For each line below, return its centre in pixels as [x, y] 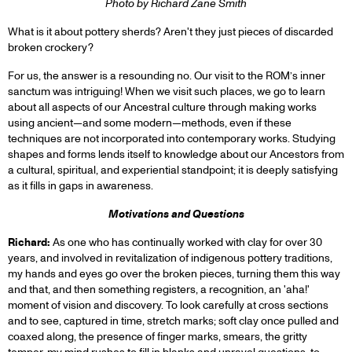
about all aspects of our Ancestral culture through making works [162, 107]
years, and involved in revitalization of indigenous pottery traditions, [170, 258]
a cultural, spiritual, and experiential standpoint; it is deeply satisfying [173, 170]
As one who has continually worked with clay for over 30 [186, 242]
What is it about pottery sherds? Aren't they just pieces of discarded [170, 31]
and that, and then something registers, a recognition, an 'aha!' [159, 289]
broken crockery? [51, 47]
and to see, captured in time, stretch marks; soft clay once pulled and [173, 321]
